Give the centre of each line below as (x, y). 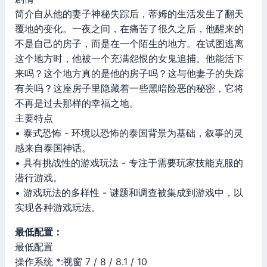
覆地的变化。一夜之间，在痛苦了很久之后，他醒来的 (129, 29)
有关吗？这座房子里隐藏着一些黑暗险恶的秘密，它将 (129, 88)
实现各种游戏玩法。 (58, 207)
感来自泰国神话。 (53, 148)
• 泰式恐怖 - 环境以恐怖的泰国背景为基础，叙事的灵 (129, 133)
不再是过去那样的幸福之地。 (77, 103)
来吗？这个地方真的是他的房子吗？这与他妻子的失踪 (129, 73)
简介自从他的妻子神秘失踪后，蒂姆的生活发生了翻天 (129, 14)
